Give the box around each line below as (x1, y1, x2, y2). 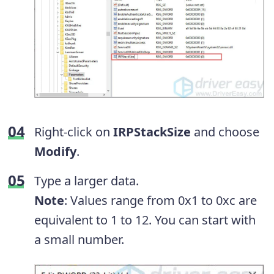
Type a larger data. (34, 172, 139, 190)
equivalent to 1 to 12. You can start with (34, 212, 256, 229)
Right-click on (34, 124, 113, 141)
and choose (191, 124, 259, 141)
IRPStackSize (113, 124, 191, 141)
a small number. (34, 231, 124, 248)
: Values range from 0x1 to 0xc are (64, 192, 257, 209)
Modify (34, 143, 76, 160)
